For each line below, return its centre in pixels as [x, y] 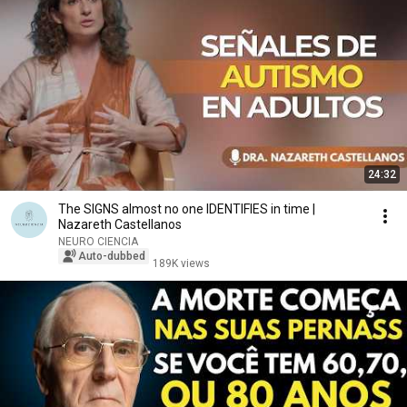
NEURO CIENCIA [98, 242]
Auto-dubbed [112, 256]
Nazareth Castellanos [120, 224]
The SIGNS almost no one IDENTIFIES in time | [187, 209]
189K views [181, 263]
